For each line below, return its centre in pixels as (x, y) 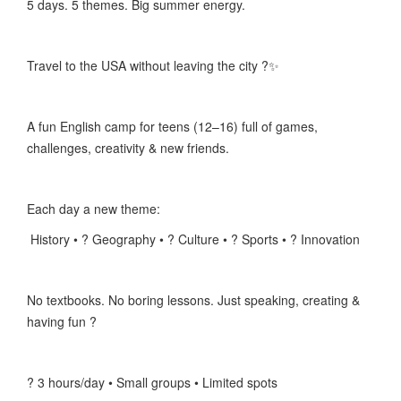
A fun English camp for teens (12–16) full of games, (172, 127)
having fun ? (62, 322)
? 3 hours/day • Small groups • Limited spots (152, 383)
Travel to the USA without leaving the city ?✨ (153, 66)
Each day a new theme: (94, 209)
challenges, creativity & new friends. (128, 148)
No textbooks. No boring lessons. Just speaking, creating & (193, 300)
